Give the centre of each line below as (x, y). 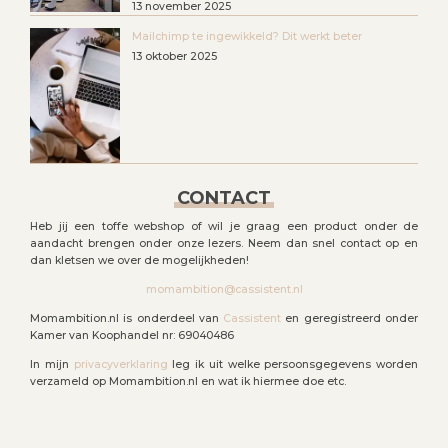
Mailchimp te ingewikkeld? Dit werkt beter (247, 37)
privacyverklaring (120, 365)
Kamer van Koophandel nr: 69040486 (132, 336)
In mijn (52, 365)
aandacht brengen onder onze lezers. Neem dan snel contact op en (224, 244)
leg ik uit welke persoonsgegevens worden (292, 365)
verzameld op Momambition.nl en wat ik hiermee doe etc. (188, 382)
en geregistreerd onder (350, 319)
